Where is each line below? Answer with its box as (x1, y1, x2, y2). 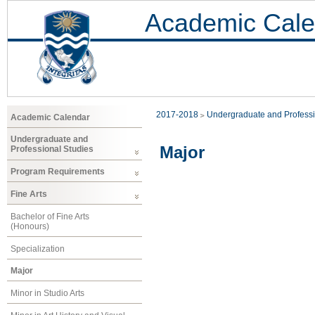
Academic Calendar (11, 112, 90, 122)
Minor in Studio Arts (11, 288, 84, 299)
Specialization (11, 243, 65, 254)
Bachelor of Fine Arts (11, 211, 89, 221)
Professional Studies (11, 144, 94, 155)
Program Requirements (11, 167, 105, 177)
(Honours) (11, 221, 49, 231)
